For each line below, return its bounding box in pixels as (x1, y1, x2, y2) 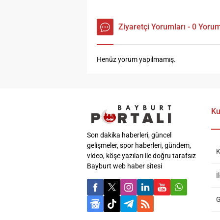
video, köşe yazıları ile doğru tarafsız (87, 152, 196, 160)
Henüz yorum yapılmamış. (97, 55, 176, 64)
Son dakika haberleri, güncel (87, 131, 171, 139)
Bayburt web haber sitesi (87, 162, 162, 170)
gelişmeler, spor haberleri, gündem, (87, 141, 191, 150)
